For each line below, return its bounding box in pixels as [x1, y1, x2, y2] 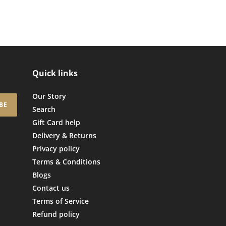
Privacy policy [32, 144, 80, 154]
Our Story [32, 91, 66, 101]
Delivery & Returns [32, 131, 96, 141]
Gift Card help [32, 118, 80, 128]
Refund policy [32, 209, 80, 219]
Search [32, 104, 55, 115]
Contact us [32, 183, 70, 193]
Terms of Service [32, 196, 89, 206]
